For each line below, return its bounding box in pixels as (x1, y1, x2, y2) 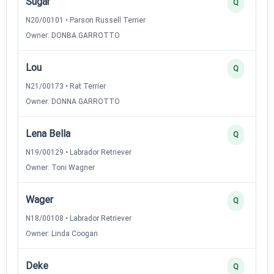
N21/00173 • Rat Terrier (26, 81, 106, 91)
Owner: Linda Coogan (26, 229, 98, 238)
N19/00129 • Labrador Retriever (26, 147, 131, 157)
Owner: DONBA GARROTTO (26, 31, 120, 40)
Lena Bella (26, 127, 70, 139)
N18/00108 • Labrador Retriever (26, 213, 131, 223)
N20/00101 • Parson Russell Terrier (26, 15, 146, 24)
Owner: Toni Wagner (26, 163, 95, 172)
